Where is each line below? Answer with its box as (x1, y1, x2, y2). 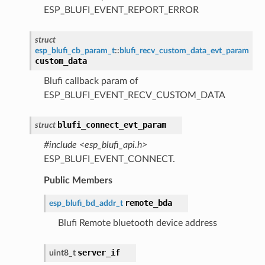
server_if (77, 247, 120, 257)
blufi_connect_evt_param (57, 119, 166, 130)
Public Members (43, 175, 112, 185)
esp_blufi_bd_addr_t (49, 198, 123, 208)
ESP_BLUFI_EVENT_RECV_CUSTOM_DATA (43, 90, 225, 100)
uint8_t (49, 248, 76, 257)
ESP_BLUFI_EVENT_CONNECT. (43, 154, 175, 164)
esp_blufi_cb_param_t (34, 46, 115, 55)
